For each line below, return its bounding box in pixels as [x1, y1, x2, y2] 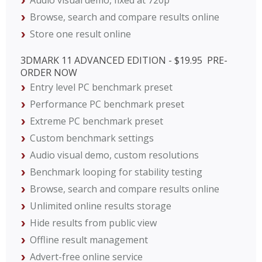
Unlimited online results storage [30, 199, 171, 212]
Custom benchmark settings [30, 132, 154, 144]
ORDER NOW [20, 66, 77, 79]
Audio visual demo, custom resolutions [30, 149, 199, 161]
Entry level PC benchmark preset [30, 81, 173, 94]
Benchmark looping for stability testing [30, 166, 202, 178]
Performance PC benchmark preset [30, 98, 184, 111]
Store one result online [30, 27, 131, 40]
